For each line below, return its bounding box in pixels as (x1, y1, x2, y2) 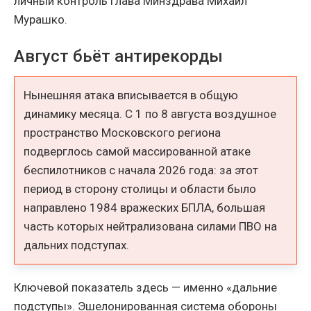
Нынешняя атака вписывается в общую (24, 88, 239, 103)
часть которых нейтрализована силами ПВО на (24, 219, 278, 234)
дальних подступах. (24, 238, 130, 253)
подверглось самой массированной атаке (24, 144, 251, 159)
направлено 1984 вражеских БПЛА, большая (24, 201, 266, 215)
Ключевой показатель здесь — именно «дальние (14, 280, 277, 295)
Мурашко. (14, 12, 67, 26)
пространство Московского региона (24, 126, 221, 140)
